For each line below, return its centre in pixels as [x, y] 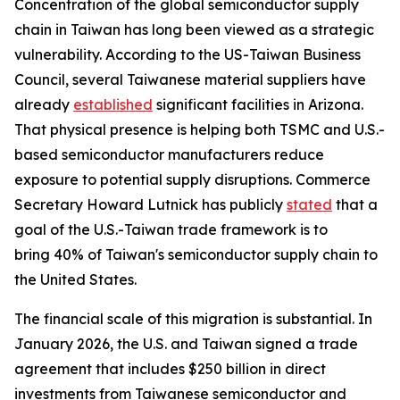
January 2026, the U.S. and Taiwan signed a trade [186, 344]
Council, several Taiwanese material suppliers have [190, 79]
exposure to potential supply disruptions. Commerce [192, 179]
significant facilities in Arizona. [258, 104]
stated [309, 204]
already [44, 104]
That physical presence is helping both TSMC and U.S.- [200, 129]
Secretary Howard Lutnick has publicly [150, 204]
